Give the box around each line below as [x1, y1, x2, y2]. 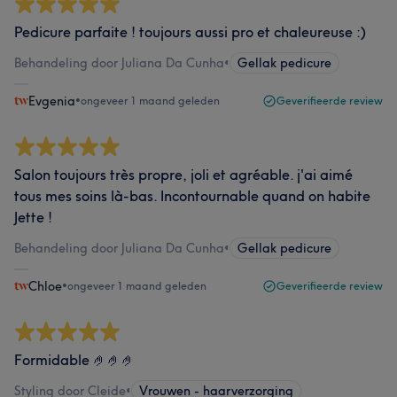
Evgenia [28, 93, 75, 109]
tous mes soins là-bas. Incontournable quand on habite [14, 187, 370, 205]
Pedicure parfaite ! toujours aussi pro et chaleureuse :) [14, 23, 366, 41]
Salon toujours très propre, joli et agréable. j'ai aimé [14, 166, 353, 183]
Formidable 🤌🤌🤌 [14, 351, 136, 369]
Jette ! [14, 208, 52, 226]
